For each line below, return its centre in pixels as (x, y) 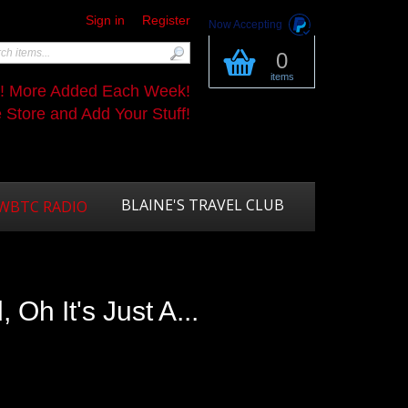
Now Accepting (245, 24)
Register (166, 20)
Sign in (105, 20)
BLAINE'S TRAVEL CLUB (203, 205)
